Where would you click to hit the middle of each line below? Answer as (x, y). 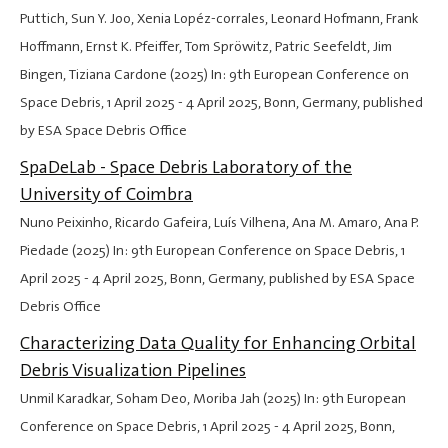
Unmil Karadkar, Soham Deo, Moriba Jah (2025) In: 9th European (213, 399)
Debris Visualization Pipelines (133, 370)
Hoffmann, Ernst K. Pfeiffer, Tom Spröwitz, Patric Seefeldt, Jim (206, 47)
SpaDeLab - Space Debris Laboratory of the (186, 167)
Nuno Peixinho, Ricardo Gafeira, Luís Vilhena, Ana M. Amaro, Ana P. (219, 223)
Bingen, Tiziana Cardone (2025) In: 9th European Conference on (214, 75)
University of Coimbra (106, 194)
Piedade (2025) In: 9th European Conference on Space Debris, (210, 251)
